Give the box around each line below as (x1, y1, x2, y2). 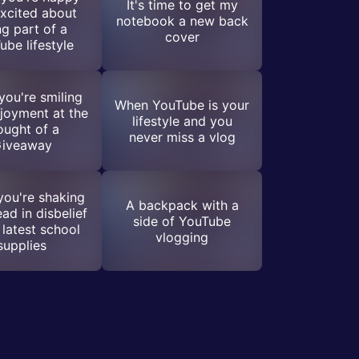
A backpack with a (125, 196, 239, 213)
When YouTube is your (115, 96, 249, 113)
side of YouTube (133, 212, 231, 229)
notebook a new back (115, 12, 248, 29)
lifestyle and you (131, 112, 232, 129)
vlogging (155, 228, 208, 245)
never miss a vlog (128, 128, 236, 145)
